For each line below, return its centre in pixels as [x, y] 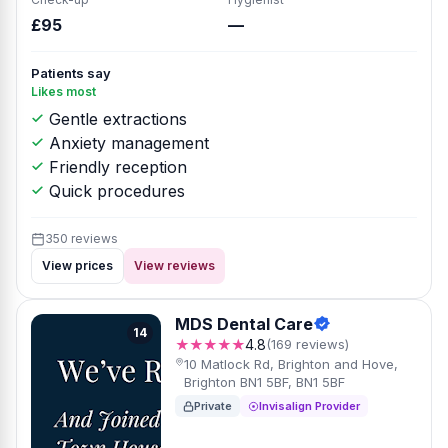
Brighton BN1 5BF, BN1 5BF [264, 382]
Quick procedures [114, 191]
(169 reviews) [307, 344]
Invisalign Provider [309, 406]
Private [213, 406]
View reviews [174, 265]
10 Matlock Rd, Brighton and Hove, [290, 364]
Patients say [71, 73]
